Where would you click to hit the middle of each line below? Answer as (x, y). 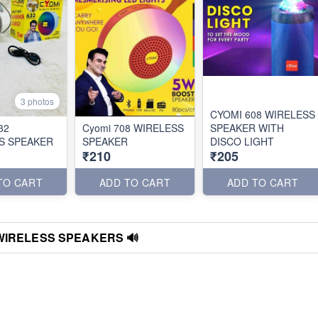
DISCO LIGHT (242, 141)
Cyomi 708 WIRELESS (133, 128)
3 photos (37, 101)
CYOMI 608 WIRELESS (263, 114)
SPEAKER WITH (247, 128)
